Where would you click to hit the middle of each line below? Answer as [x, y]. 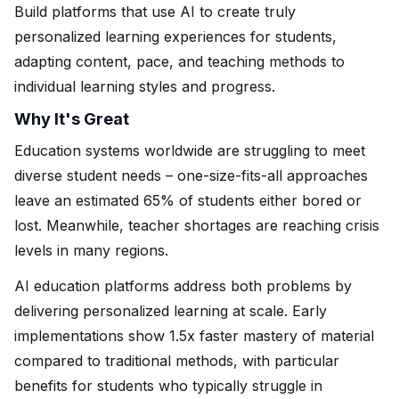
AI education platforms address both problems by [183, 285]
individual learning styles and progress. [145, 86]
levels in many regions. [91, 250]
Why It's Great [72, 118]
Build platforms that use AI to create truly [155, 11]
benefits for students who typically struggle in [168, 385]
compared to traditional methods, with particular [177, 360]
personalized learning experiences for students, [175, 36]
